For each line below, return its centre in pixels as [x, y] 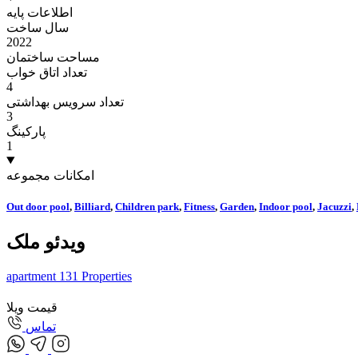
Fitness [199, 207]
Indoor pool [286, 207]
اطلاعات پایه [40, 12]
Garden [237, 207]
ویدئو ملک [46, 243]
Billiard [92, 207]
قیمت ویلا [32, 308]
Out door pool [38, 207]
